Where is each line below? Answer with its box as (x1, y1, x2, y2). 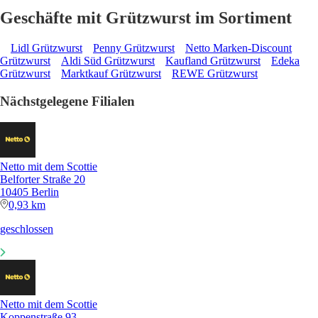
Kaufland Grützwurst (165, 54, 261, 67)
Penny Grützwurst (93, 41, 175, 54)
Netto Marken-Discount (185, 41, 292, 54)
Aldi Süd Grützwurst (61, 54, 155, 67)
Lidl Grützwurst (11, 41, 82, 54)
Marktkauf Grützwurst (61, 67, 161, 79)
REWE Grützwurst (172, 67, 258, 79)
